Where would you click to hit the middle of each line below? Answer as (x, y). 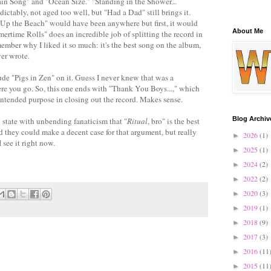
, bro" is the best (174, 121)
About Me (248, 31)
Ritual (137, 121)
